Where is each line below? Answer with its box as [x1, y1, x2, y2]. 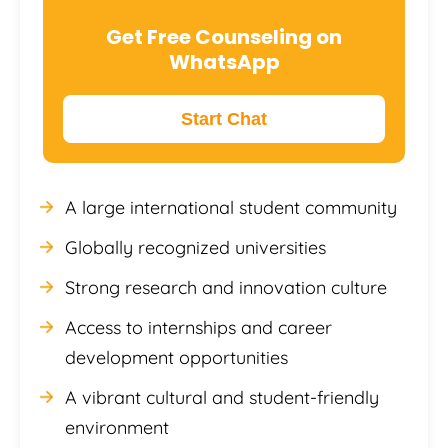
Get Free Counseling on [106, 22, 342, 51]
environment [65, 415, 169, 439]
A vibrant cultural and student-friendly [65, 385, 379, 409]
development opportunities [65, 345, 288, 369]
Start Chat [181, 108, 267, 129]
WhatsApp [168, 47, 280, 76]
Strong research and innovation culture [65, 275, 387, 299]
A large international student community [65, 195, 397, 219]
